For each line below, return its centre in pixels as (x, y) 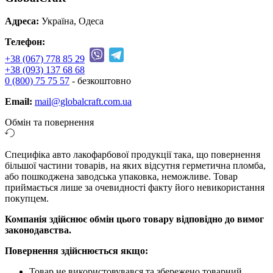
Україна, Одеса (71, 21)
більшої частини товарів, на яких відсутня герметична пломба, (135, 166)
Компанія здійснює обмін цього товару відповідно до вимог (134, 219)
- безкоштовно (100, 81)
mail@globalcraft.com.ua (83, 102)
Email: (19, 102)
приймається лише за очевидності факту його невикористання (135, 188)
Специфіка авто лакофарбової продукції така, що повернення (133, 155)
